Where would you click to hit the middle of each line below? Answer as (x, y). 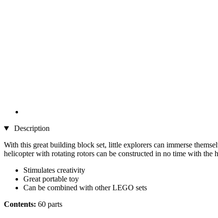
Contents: (20, 204)
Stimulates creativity (54, 170)
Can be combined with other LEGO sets (85, 188)
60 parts (49, 204)
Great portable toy (51, 179)
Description (31, 128)
